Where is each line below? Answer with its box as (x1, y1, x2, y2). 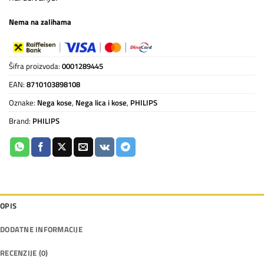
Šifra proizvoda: (9, 60, 62, 72)
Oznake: (9, 97, 37, 109)
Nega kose (37, 97, 72, 109)
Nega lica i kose (75, 97, 127, 109)
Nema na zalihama (9, 15, 71, 28)
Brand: (9, 115, 32, 127)
